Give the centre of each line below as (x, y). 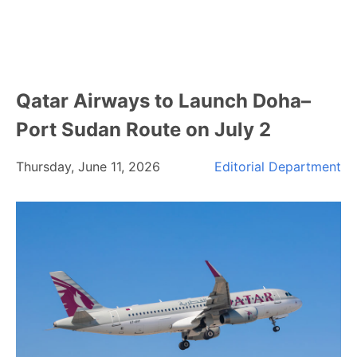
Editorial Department (278, 167)
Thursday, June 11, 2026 (88, 167)
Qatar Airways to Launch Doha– (163, 101)
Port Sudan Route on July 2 (143, 129)
